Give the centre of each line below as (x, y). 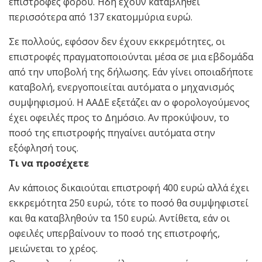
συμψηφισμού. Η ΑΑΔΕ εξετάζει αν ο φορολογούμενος (129, 102)
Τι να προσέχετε (49, 163)
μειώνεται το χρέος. (53, 248)
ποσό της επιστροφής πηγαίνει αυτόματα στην (112, 132)
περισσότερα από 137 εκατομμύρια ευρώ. (101, 17)
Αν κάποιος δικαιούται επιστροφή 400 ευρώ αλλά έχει (129, 187)
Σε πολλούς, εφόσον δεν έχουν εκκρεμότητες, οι (117, 41)
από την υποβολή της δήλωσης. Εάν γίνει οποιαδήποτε (131, 72)
